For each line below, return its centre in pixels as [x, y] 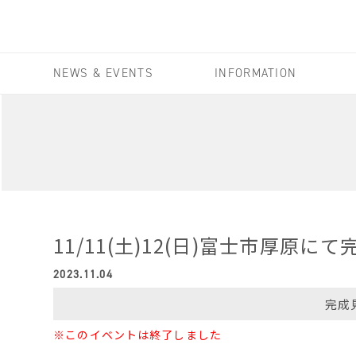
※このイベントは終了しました [137, 335]
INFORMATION [256, 73]
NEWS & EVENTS [103, 73]
